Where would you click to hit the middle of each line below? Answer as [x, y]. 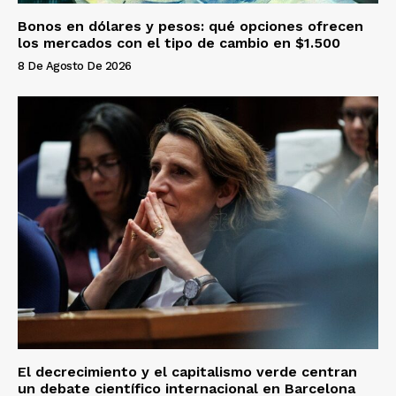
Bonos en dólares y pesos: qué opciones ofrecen [190, 27]
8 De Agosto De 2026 [75, 66]
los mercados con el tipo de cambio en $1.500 [179, 43]
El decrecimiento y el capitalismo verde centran [187, 371]
